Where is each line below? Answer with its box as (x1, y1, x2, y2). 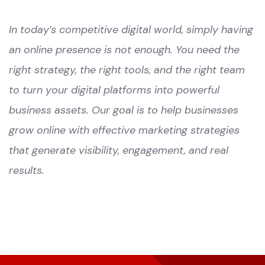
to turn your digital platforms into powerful (9, 83, 219, 98)
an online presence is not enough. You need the (9, 43, 240, 57)
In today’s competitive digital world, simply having (9, 22, 253, 37)
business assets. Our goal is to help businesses (9, 103, 238, 118)
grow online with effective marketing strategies (9, 123, 240, 138)
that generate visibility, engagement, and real (9, 143, 228, 158)
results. (9, 163, 44, 178)
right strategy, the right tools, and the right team (9, 63, 245, 77)
